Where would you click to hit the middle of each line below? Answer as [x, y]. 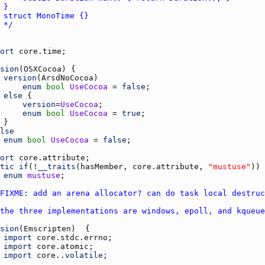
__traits [57, 166]
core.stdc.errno [72, 237]
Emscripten [47, 228]
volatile [84, 255]
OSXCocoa [43, 69]
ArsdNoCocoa [67, 77]
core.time [40, 51]
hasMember [102, 166]
